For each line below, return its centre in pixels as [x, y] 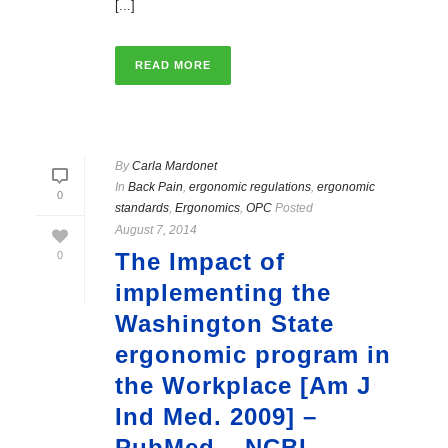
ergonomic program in [253, 354]
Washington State [224, 323]
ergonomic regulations [250, 187]
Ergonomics [207, 208]
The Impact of [200, 261]
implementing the [223, 292]
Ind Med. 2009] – [216, 416]
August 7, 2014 [156, 230]
